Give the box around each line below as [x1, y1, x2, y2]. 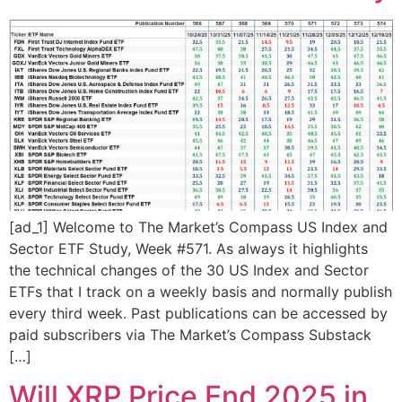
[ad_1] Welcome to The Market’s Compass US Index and [9, 217, 388, 236]
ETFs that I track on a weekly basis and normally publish [9, 282, 392, 301]
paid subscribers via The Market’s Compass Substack [9, 325, 371, 344]
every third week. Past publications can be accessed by [9, 303, 388, 322]
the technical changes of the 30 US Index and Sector [9, 260, 369, 279]
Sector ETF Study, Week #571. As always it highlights [9, 239, 368, 258]
